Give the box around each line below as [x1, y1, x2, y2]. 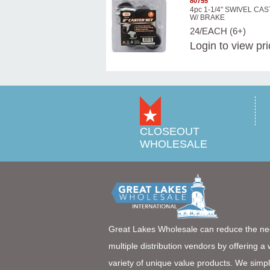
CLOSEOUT [139, 125, 199, 138]
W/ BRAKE [190, 13, 225, 22]
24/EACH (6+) [190, 26, 246, 37]
